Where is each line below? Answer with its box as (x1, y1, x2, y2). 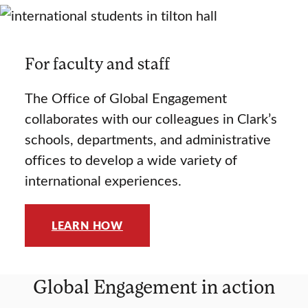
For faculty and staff (24, 53, 170, 74)
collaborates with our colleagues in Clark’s (24, 109, 277, 128)
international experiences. (24, 170, 181, 190)
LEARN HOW (51, 217, 123, 233)
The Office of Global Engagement (24, 88, 227, 107)
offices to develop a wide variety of (24, 150, 237, 169)
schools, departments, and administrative (24, 129, 271, 148)
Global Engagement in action (33, 274, 275, 298)
